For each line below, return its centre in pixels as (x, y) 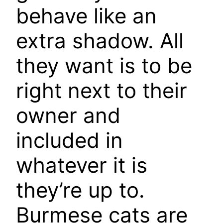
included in (69, 140)
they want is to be (104, 65)
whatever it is (82, 165)
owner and (68, 115)
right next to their (102, 90)
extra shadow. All (100, 40)
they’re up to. (80, 190)
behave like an (86, 15)
